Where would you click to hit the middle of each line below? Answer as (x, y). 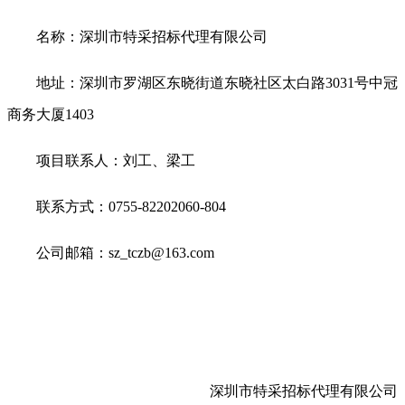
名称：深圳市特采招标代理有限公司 (152, 36)
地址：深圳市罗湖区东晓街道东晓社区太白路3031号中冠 (217, 82)
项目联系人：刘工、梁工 (116, 160)
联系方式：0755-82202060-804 (131, 206)
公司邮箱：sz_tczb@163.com (125, 252)
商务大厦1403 (51, 114)
